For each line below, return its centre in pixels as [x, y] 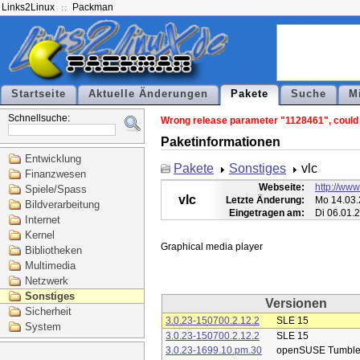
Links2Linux [28, 7]
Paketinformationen [221, 141]
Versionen [297, 304]
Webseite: [282, 188]
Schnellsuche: [39, 118]
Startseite [39, 94]
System [43, 327]
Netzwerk [47, 281]
